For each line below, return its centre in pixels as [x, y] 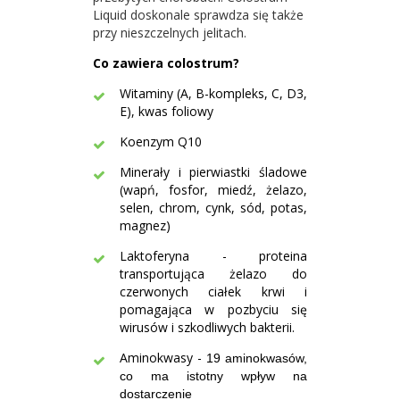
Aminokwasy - [163, 358]
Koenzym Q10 [161, 142]
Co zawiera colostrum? [166, 63]
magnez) [145, 225]
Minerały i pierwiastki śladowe [213, 172]
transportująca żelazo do [213, 274]
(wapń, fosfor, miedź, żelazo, [213, 190]
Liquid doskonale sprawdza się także [198, 15]
